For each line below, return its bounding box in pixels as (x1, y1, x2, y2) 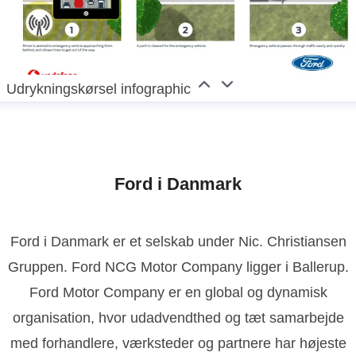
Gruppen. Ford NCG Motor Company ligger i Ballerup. (7, 258, 349, 275)
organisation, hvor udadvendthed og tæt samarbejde (12, 309, 344, 326)
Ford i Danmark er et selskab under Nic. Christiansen (10, 233, 346, 250)
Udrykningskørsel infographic (6, 80, 192, 97)
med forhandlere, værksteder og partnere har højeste (10, 335, 346, 351)
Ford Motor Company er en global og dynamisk (29, 284, 327, 300)
